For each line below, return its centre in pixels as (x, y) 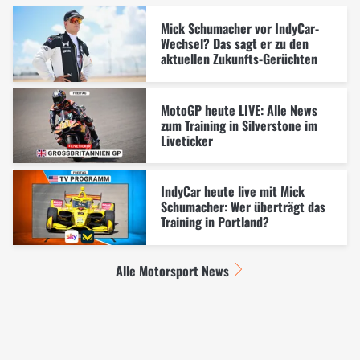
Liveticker (186, 140)
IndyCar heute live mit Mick (232, 192)
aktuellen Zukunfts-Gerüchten (239, 58)
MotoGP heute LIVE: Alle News (239, 110)
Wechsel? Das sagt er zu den (234, 43)
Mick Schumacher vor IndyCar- (239, 28)
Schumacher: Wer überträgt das (243, 207)
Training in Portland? (215, 222)
